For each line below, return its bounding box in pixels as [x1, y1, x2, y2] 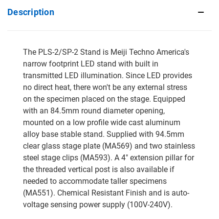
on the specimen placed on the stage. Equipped [23, 94, 185, 104]
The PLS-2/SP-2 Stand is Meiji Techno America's [23, 47, 189, 57]
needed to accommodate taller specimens [23, 176, 167, 186]
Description [7, 6, 54, 17]
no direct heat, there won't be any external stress [23, 82, 187, 92]
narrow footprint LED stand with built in [23, 59, 158, 68]
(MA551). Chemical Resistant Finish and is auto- [23, 188, 189, 197]
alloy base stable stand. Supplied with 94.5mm [23, 129, 184, 139]
